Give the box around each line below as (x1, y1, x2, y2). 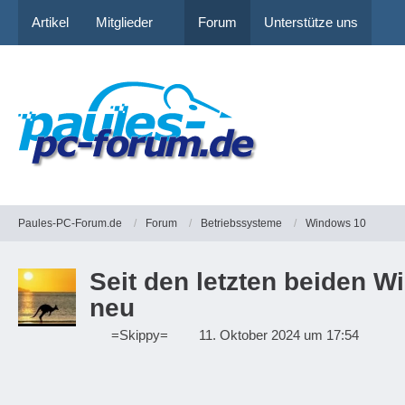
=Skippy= (111, 327, 168, 343)
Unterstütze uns (264, 14, 358, 30)
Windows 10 (306, 216, 366, 230)
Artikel (32, 14, 69, 30)
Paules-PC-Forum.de (18, 216, 122, 230)
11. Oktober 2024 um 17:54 (199, 327, 359, 343)
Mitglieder (96, 14, 153, 30)
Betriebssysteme (201, 216, 282, 230)
